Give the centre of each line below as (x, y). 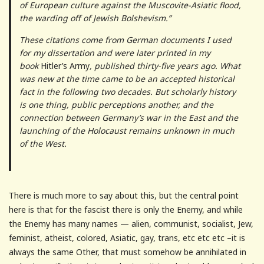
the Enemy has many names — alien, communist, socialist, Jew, (131, 224)
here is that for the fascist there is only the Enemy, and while (126, 210)
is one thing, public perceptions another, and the (116, 105)
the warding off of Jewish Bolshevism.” (95, 18)
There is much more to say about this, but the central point (124, 196)
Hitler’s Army (65, 66)
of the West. (43, 144)
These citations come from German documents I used (125, 40)
